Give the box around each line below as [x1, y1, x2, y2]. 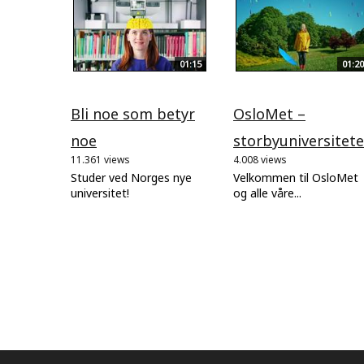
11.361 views [71, 152, 130, 167]
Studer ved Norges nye [71, 169, 192, 185]
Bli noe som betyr [71, 103, 195, 123]
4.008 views [233, 152, 287, 167]
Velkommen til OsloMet [233, 169, 358, 185]
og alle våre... [233, 184, 301, 201]
